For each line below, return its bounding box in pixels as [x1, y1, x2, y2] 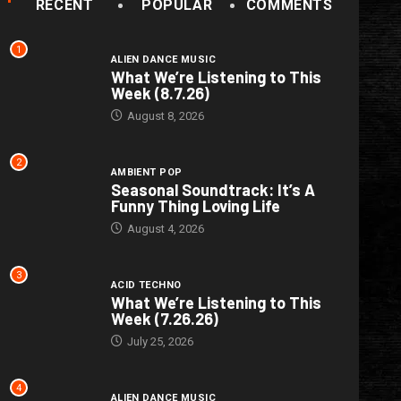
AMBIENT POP [110, 166, 183, 179]
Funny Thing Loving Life [110, 196, 280, 217]
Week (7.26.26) [110, 309, 218, 329]
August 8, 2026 [124, 109, 204, 124]
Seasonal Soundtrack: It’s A [110, 180, 315, 200]
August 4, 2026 [124, 222, 204, 236]
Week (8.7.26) [110, 83, 209, 104]
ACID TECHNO [110, 279, 182, 292]
